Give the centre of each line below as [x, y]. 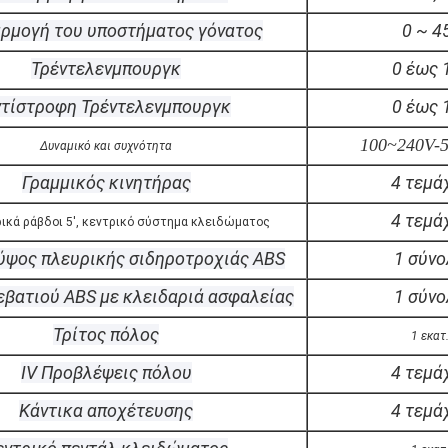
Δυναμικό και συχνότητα [106, 146]
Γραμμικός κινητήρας [106, 182]
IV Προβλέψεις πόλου [106, 372]
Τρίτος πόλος [106, 334]
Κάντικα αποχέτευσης [106, 410]
